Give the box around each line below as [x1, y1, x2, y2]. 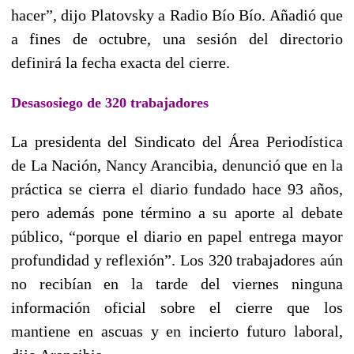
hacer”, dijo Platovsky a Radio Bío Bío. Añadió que [11, 6, 343, 24]
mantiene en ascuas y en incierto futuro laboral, [11, 322, 343, 340]
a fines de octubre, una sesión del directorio [11, 29, 343, 47]
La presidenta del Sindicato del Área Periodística [11, 132, 343, 150]
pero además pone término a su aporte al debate [11, 203, 343, 221]
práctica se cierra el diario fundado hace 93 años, [11, 179, 343, 198]
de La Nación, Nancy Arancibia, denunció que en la [11, 156, 343, 174]
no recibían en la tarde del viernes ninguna [11, 274, 343, 292]
